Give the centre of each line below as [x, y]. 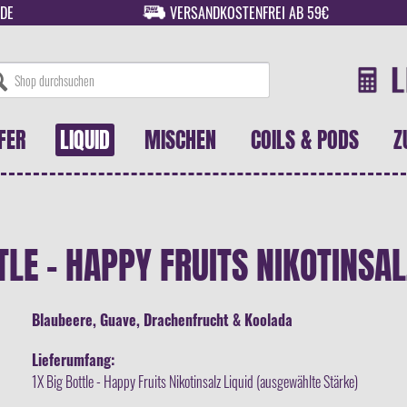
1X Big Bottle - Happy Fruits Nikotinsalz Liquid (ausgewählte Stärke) [195, 382]
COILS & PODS [305, 140]
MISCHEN [180, 140]
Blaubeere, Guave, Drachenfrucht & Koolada [162, 320]
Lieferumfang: [73, 360]
